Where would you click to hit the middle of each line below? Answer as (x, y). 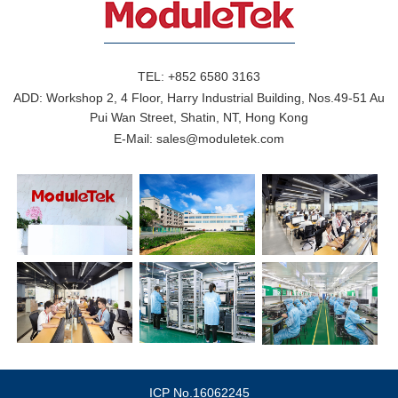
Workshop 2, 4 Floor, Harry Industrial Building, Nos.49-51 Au (215, 97)
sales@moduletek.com (220, 138)
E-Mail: (135, 138)
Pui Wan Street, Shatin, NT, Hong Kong (199, 117)
